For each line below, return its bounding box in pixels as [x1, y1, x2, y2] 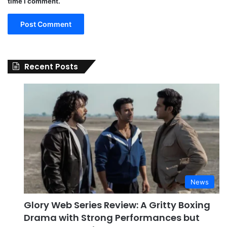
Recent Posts [24, 61, 78, 72]
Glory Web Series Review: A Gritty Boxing [24, 199, 210, 212]
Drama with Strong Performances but [24, 211, 200, 224]
